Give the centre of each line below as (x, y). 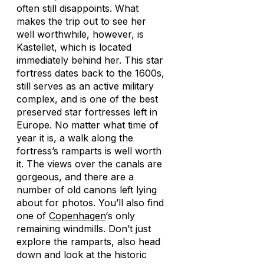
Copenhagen (77, 216)
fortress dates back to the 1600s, (90, 73)
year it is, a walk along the (75, 138)
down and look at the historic (82, 255)
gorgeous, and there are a (75, 177)
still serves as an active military (85, 86)
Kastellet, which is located (74, 47)
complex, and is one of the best (87, 99)
